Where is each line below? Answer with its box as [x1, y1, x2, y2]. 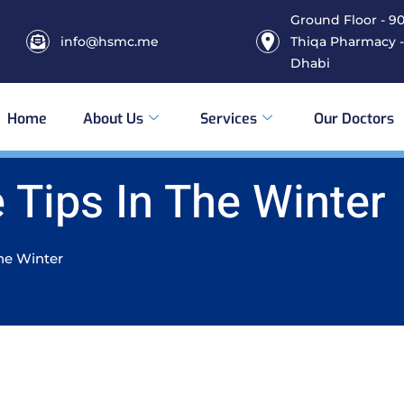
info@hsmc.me [60, 33, 159, 50]
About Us [83, 108, 143, 128]
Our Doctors [314, 108, 394, 128]
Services [200, 108, 257, 128]
